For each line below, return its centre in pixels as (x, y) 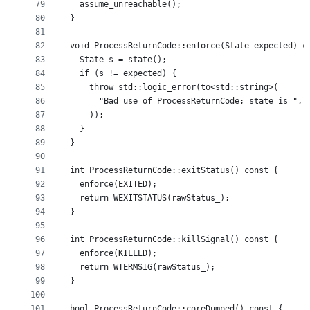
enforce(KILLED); (113, 254)
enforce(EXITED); (113, 184)
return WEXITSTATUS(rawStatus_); (150, 198)
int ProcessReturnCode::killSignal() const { (174, 240)
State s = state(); (118, 60)
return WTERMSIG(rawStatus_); (143, 267)
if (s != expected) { (123, 74)
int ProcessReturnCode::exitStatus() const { (174, 171)
